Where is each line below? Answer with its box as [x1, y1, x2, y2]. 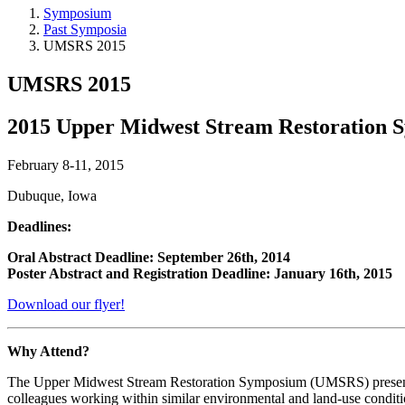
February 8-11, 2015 [7, 156, 124, 173]
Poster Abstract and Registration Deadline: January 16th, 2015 [7, 265, 392, 281]
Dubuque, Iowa [7, 187, 97, 203]
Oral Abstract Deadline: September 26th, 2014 [7, 249, 290, 265]
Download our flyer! [7, 296, 125, 312]
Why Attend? [7, 343, 89, 359]
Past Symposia [43, 21, 127, 37]
